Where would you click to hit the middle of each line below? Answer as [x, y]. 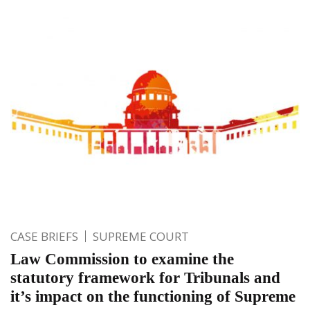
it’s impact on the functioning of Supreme [153, 297]
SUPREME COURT [141, 237]
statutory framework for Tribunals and [145, 278]
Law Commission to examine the [122, 259]
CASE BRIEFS [44, 237]
